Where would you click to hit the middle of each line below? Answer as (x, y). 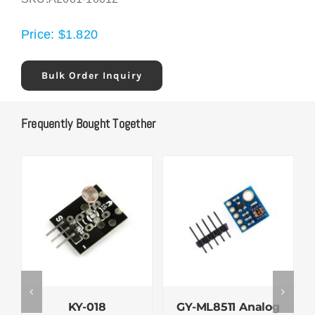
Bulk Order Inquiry (91, 76)
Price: (39, 35)
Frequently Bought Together (88, 124)
